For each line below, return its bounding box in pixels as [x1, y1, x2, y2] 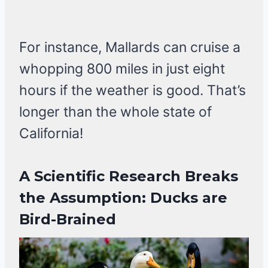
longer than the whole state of [19, 103, 212, 121]
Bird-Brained [19, 211, 116, 229]
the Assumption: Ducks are [19, 189, 227, 207]
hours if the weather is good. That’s [19, 82, 246, 99]
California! [19, 125, 87, 142]
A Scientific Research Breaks [19, 167, 238, 185]
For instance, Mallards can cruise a [19, 39, 240, 56]
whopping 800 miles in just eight [19, 60, 225, 78]
